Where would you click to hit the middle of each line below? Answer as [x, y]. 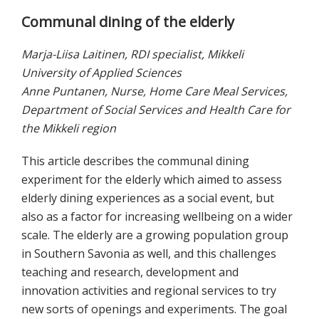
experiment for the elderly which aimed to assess [152, 180]
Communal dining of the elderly [128, 22]
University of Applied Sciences [101, 73]
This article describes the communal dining [135, 161]
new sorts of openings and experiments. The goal [154, 309]
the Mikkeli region [69, 129]
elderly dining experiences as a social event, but [148, 198]
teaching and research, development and [130, 272]
